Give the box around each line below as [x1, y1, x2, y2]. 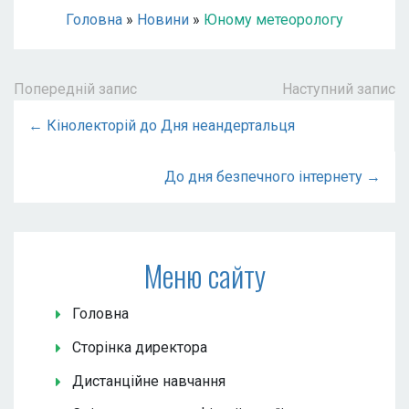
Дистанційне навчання [72, 372, 225, 390]
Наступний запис [282, 79, 395, 98]
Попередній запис [14, 79, 137, 98]
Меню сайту [143, 253, 266, 297]
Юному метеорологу [204, 10, 343, 28]
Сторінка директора [72, 338, 207, 356]
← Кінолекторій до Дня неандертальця [28, 116, 295, 134]
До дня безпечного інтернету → [164, 167, 381, 185]
